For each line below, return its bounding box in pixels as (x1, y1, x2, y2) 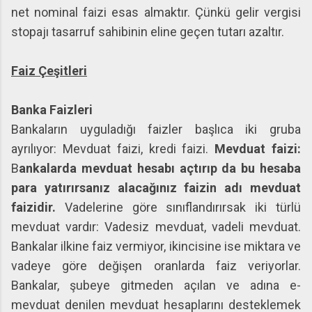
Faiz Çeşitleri (11, 63, 87, 78)
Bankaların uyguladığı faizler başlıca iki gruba (11, 122, 301, 136)
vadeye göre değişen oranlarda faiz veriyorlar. (11, 258, 301, 273)
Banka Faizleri (11, 102, 93, 117)
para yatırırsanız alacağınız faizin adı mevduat (11, 180, 301, 195)
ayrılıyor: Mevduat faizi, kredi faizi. (11, 141, 215, 156)
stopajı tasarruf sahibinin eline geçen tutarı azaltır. (11, 24, 284, 39)
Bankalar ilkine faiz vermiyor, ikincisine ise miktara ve (11, 239, 301, 253)
